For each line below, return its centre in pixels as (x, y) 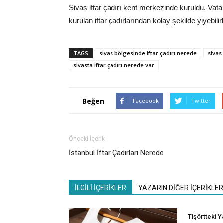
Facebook (146, 101)
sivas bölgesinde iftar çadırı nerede (148, 53)
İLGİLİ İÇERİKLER (101, 188)
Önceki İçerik (87, 139)
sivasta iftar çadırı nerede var (114, 65)
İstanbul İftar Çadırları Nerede (116, 153)
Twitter (201, 101)
